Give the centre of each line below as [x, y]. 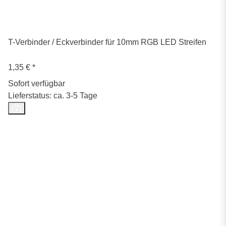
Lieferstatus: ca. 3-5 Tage [53, 96]
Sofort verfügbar [37, 84]
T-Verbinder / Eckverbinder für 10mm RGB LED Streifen [107, 42]
